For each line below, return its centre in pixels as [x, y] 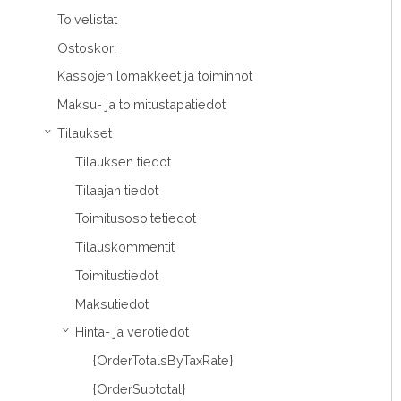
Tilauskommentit [125, 247]
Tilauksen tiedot [123, 161]
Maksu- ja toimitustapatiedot [141, 105]
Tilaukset [85, 133]
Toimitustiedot [117, 275]
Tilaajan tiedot [117, 190]
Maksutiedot [112, 303]
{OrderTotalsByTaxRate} [163, 361]
